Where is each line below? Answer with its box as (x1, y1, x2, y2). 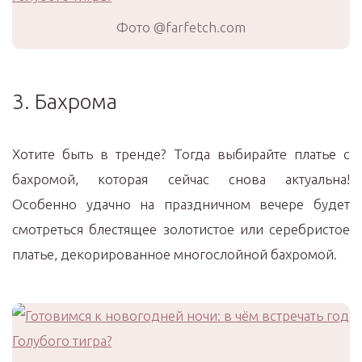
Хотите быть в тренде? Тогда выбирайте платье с (12, 146, 350, 162)
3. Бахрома (12, 90, 117, 113)
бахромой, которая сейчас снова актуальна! (12, 171, 350, 187)
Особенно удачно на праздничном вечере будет (12, 196, 350, 212)
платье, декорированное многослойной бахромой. (12, 246, 337, 262)
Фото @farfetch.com (116, 19, 246, 35)
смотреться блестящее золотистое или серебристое (12, 221, 350, 237)
